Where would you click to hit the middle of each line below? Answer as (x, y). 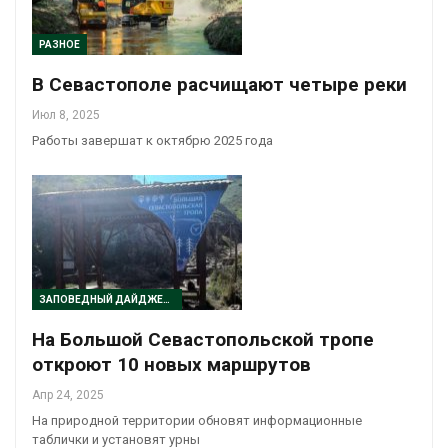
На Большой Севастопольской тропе (203, 339)
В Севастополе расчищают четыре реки (219, 85)
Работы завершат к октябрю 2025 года (152, 141)
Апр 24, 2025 (68, 394)
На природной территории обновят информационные (197, 420)
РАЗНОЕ (59, 45)
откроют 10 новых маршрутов (171, 364)
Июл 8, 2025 (66, 115)
